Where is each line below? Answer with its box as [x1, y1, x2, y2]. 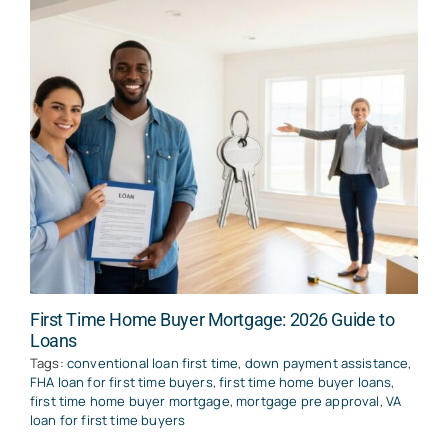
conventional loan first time [66, 354, 239, 373]
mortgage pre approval [236, 392, 380, 411]
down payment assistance [244, 354, 409, 373]
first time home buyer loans [219, 373, 392, 392]
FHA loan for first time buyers [29, 373, 213, 392]
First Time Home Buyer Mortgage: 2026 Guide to [29, 309, 395, 331]
